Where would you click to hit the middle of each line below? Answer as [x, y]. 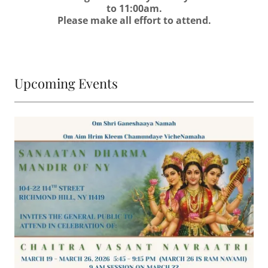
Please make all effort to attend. [134, 20]
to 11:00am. [134, 8]
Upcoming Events [66, 83]
